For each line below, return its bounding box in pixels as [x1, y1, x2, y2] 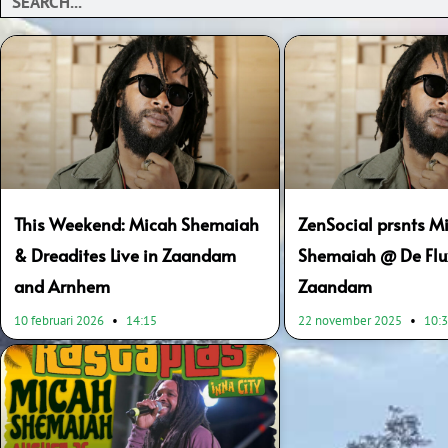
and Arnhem [14, 274, 110, 299]
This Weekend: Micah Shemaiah [14, 212, 259, 237]
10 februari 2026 [14, 312, 107, 330]
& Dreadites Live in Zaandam [14, 243, 236, 268]
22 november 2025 [298, 312, 406, 330]
